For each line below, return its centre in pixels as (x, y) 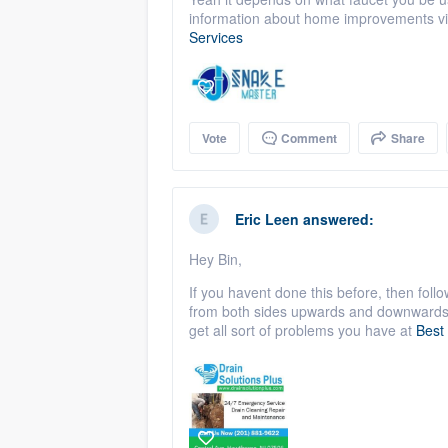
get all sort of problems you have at (302, 329)
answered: (336, 218)
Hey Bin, (215, 258)
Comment (307, 137)
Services (216, 37)
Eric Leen (267, 218)
